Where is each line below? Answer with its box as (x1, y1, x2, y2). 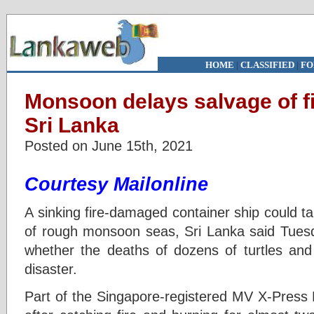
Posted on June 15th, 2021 (25, 137, 193, 153)
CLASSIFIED (240, 60, 294, 70)
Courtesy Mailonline (25, 174, 208, 195)
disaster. (25, 261, 77, 277)
